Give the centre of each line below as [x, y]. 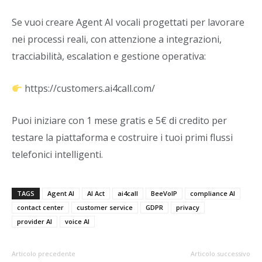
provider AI [35, 221]
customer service [105, 207]
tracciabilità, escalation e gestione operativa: [109, 56]
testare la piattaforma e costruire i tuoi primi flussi [122, 137]
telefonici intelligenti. [57, 154]
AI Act [96, 193]
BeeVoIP [164, 193]
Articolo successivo [220, 253]
